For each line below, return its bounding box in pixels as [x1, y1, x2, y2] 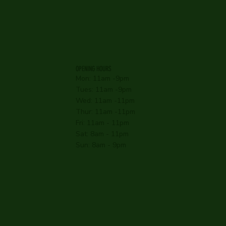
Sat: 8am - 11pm [76, 129, 129, 139]
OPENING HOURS [76, 65, 112, 74]
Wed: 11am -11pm [76, 95, 135, 105]
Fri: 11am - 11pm [76, 118, 130, 128]
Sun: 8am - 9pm [76, 140, 127, 150]
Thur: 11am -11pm [76, 106, 136, 117]
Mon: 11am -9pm [76, 73, 130, 83]
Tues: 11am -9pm [76, 84, 132, 94]
